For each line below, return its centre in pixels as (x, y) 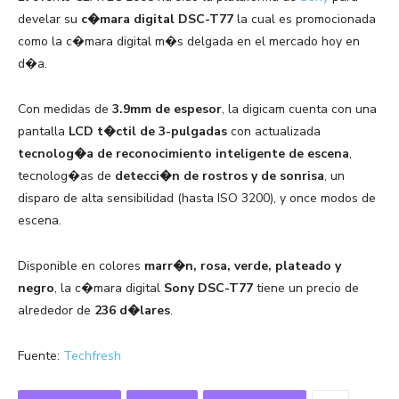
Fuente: (41, 356)
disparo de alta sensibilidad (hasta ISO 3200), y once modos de (197, 199)
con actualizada (274, 132)
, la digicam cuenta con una (299, 110)
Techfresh (92, 356)
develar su (49, 20)
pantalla (43, 132)
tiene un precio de (306, 289)
